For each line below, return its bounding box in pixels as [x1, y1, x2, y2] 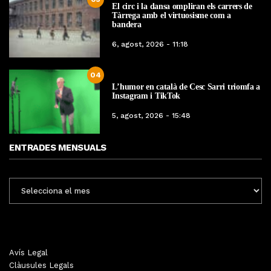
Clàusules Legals [9, 260, 74, 270]
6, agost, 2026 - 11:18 [112, 40, 189, 49]
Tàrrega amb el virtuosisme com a [112, 11, 231, 21]
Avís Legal [9, 247, 48, 257]
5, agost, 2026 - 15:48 [112, 111, 191, 120]
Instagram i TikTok [112, 91, 181, 101]
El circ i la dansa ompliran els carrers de [112, 2, 252, 11]
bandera [112, 20, 142, 30]
